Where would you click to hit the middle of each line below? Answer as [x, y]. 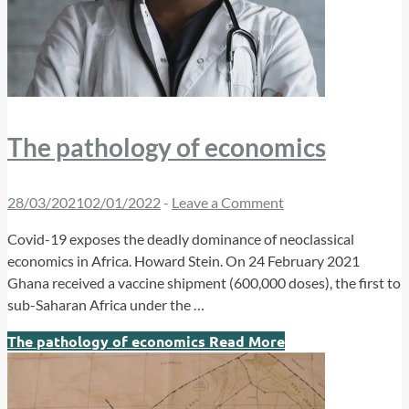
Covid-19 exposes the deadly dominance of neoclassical [181, 239]
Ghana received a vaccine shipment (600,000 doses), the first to [204, 283]
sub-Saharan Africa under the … [106, 305]
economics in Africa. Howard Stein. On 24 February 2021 [184, 261]
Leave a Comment [228, 203]
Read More [245, 341]
